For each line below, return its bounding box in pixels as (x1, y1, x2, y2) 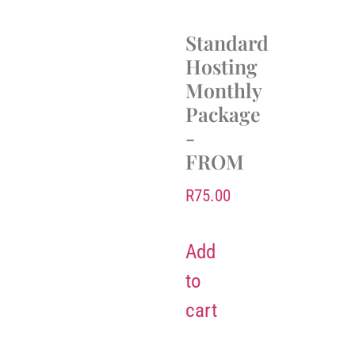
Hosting (185, 52, 258, 79)
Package (185, 100, 261, 127)
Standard (185, 29, 269, 55)
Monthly (185, 76, 261, 103)
